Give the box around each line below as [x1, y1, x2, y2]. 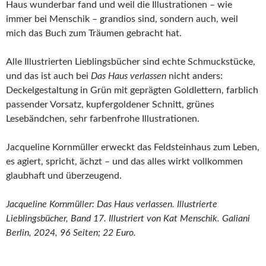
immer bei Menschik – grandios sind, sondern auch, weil [6, 14, 238, 24]
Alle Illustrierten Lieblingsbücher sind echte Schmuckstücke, [6, 57, 255, 67]
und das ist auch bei [6, 71, 91, 81]
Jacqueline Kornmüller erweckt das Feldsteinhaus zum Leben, [6, 142, 259, 153]
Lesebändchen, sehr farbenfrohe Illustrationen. [6, 114, 199, 124]
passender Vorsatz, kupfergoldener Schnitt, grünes [6, 100, 214, 110]
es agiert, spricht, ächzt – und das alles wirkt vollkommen [6, 157, 243, 167]
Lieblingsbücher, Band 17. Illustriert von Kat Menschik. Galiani [6, 214, 250, 224]
